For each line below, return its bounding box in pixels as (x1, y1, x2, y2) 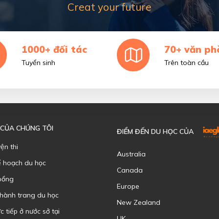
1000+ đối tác (21, 44, 87, 55)
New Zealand (117, 198, 160, 207)
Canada (117, 166, 143, 175)
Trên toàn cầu (164, 58, 209, 67)
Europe (117, 182, 139, 191)
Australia (117, 150, 146, 159)
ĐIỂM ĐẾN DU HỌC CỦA (117, 127, 194, 136)
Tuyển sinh (21, 58, 55, 67)
